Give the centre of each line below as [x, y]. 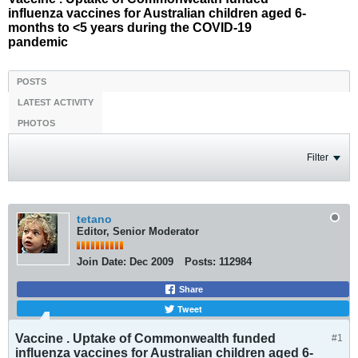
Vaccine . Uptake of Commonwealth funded [145, 338]
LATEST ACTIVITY [56, 102]
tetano [94, 219]
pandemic [38, 42]
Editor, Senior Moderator [138, 231]
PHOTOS [36, 123]
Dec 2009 [151, 262]
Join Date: [101, 262]
